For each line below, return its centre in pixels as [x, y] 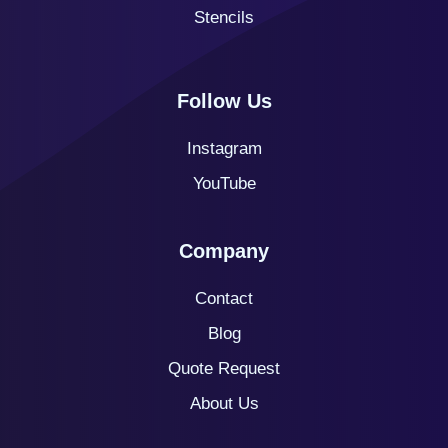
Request [249, 368]
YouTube [224, 183]
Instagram [224, 148]
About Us [224, 403]
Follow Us [224, 100]
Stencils [224, 18]
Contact [224, 298]
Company [224, 250]
